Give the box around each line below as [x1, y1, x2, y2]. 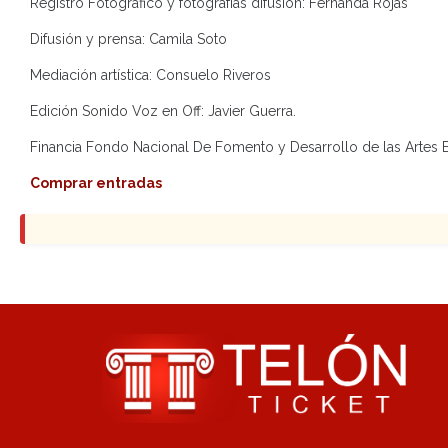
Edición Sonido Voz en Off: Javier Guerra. [30, 103, 296, 119]
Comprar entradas [30, 175, 162, 191]
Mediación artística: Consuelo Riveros [30, 67, 271, 83]
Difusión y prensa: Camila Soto [30, 31, 227, 47]
